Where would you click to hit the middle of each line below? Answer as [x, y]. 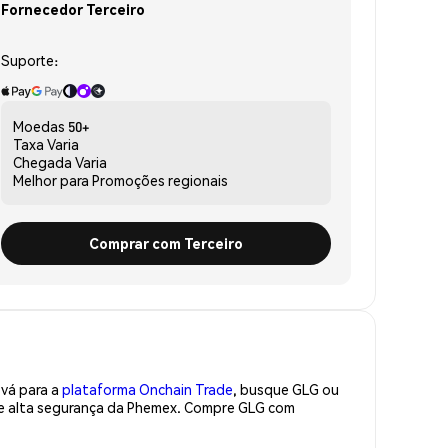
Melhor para [51, 179]
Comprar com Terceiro [166, 242]
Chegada [42, 161]
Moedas [39, 125]
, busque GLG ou [286, 388]
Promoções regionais [160, 179]
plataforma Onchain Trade [147, 388]
